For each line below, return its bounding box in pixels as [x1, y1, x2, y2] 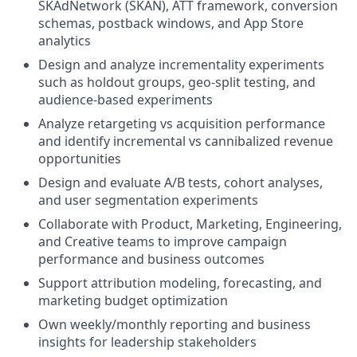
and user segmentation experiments [38, 191, 258, 209]
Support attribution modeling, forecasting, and [38, 274, 322, 292]
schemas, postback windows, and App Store [38, 14, 304, 32]
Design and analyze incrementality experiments [38, 56, 324, 73]
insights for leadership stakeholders [38, 333, 257, 351]
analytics [38, 32, 91, 49]
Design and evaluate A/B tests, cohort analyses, [38, 174, 323, 191]
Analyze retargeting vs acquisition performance [38, 115, 325, 132]
